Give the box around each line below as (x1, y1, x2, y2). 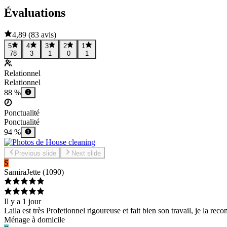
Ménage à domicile (4, 215, 65, 224)
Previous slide (15, 149, 57, 157)
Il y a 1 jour (4, 197, 41, 206)
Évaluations (4, 6, 65, 19)
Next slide (71, 149, 101, 157)
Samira (4, 167, 26, 176)
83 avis (31, 30, 54, 40)
